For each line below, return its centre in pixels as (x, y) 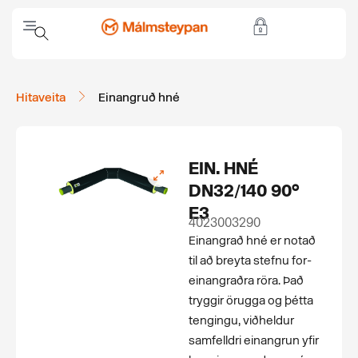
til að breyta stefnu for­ (250, 261)
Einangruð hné (139, 97)
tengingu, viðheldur (241, 320)
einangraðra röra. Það (246, 280)
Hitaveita (41, 97)
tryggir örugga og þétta (251, 300)
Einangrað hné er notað (252, 241)
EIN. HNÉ (223, 168)
